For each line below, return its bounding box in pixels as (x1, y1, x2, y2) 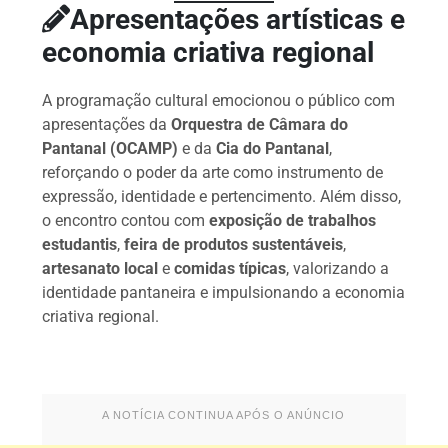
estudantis (42, 235, 118, 255)
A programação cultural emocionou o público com (42, 91, 396, 111)
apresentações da (42, 115, 172, 135)
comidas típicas (174, 259, 287, 279)
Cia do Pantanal (216, 139, 330, 159)
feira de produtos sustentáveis (124, 235, 344, 255)
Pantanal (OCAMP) (42, 139, 179, 159)
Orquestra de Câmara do (171, 115, 349, 135)
